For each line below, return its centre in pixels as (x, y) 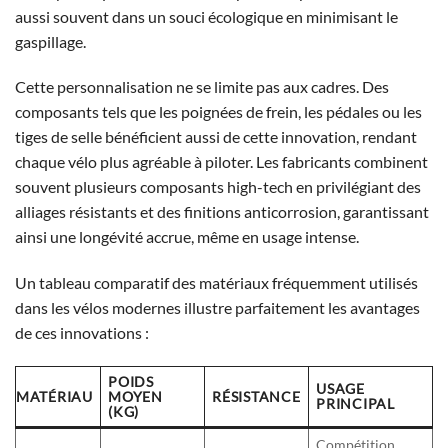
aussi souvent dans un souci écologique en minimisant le (206, 16)
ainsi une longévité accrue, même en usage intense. (187, 237)
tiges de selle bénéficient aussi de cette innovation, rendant (216, 137)
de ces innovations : (82, 333)
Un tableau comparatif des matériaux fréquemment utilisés (216, 283)
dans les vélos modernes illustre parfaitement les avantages (217, 308)
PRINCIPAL (355, 404)
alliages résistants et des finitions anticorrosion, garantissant (222, 212)
